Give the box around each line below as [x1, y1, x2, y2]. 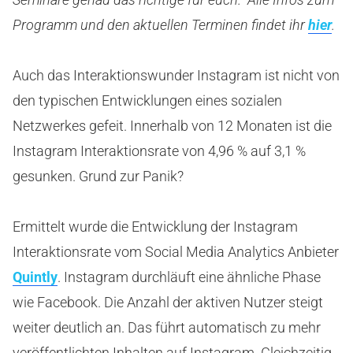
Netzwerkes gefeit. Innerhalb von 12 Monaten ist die [13, 117, 332, 134]
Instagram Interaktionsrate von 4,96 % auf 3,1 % [13, 143, 306, 159]
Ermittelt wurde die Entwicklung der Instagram [13, 218, 298, 235]
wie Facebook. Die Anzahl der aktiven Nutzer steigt [13, 294, 323, 310]
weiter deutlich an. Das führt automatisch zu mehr [13, 319, 321, 336]
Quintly [13, 269, 58, 285]
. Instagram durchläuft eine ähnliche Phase [58, 269, 321, 285]
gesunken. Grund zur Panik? [13, 168, 184, 184]
